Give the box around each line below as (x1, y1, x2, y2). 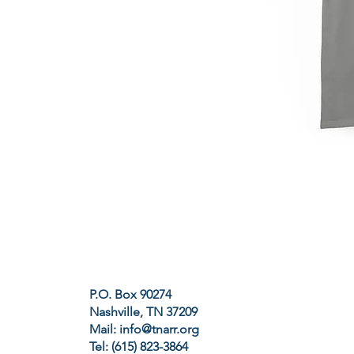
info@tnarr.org (119, 321, 200, 337)
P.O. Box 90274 (89, 286, 172, 302)
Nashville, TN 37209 (89, 303, 198, 319)
